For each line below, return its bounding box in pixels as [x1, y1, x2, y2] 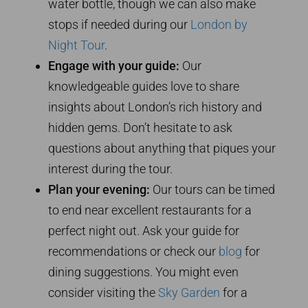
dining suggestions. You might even [48, 265, 239, 280]
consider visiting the [48, 285, 158, 300]
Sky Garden [158, 285, 220, 300]
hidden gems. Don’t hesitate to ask [48, 120, 232, 135]
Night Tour [48, 38, 104, 53]
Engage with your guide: [48, 58, 179, 74]
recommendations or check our [48, 244, 219, 259]
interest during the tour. [48, 162, 173, 177]
